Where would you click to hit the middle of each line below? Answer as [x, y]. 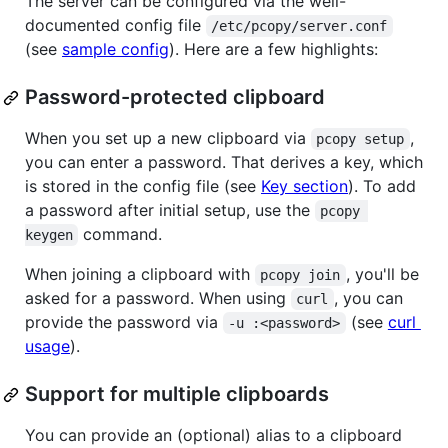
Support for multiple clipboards [177, 394]
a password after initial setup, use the [170, 210]
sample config [115, 49]
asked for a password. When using [158, 298]
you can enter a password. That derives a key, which [224, 162]
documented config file [115, 25]
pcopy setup [360, 139]
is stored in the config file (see [143, 186]
